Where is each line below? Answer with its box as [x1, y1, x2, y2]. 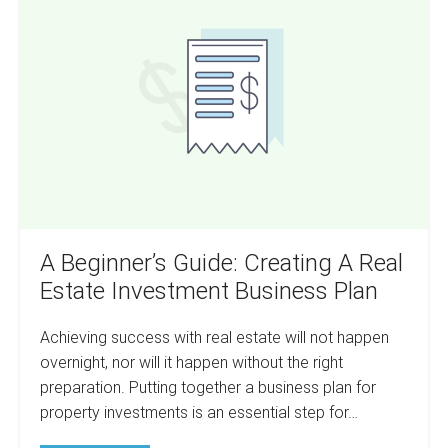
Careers [133, 27, 188, 47]
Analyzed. [133, 43, 201, 63]
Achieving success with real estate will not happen [40, 327, 389, 347]
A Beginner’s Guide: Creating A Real [40, 248, 403, 277]
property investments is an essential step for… [40, 402, 358, 422]
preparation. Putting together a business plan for [40, 377, 376, 397]
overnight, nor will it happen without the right [40, 352, 343, 372]
